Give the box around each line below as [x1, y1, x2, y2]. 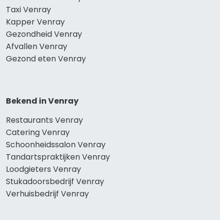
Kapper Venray [6, 16, 65, 28]
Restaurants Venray [6, 114, 83, 126]
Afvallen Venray [6, 41, 67, 53]
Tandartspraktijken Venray [6, 151, 110, 163]
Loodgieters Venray [6, 164, 81, 175]
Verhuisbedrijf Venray [6, 188, 89, 200]
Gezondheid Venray [6, 28, 82, 40]
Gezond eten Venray [6, 53, 86, 65]
